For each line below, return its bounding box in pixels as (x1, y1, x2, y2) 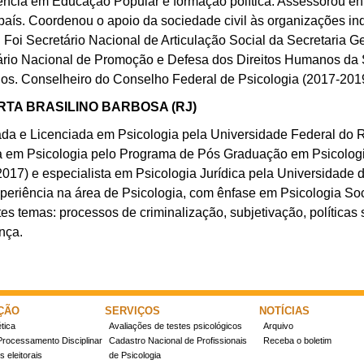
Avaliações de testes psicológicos (109, 321, 242, 331)
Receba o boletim (263, 336, 331, 345)
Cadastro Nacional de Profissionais (109, 336, 247, 345)
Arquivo (263, 321, 293, 331)
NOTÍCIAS (259, 305, 310, 317)
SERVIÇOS (105, 305, 160, 317)
